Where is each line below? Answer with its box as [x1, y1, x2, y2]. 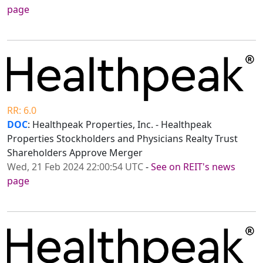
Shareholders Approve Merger [7, 146, 143, 160]
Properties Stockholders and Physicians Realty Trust [7, 132, 238, 146]
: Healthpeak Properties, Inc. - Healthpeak [28, 118, 212, 131]
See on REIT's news [151, 160, 235, 174]
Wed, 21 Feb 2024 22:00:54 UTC [7, 160, 143, 174]
